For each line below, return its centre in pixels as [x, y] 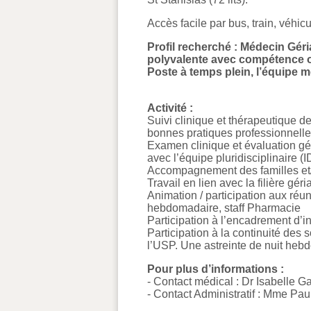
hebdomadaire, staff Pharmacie [224, 208]
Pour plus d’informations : [216, 269]
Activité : [170, 108]
